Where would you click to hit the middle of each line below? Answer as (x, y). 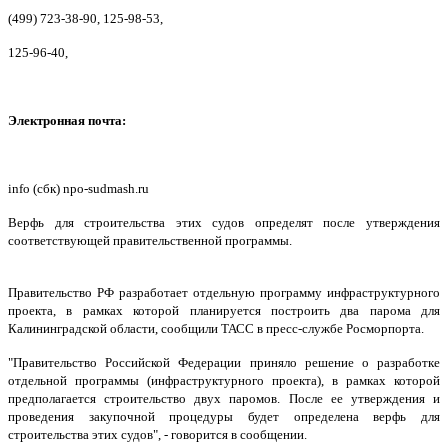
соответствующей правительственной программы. (150, 241)
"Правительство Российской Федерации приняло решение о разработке (224, 363)
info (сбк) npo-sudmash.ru (78, 189)
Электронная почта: (67, 121)
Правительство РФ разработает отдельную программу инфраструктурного (224, 293)
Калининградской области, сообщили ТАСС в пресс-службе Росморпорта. (216, 329)
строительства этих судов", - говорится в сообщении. (157, 435)
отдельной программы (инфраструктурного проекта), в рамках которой (224, 381)
